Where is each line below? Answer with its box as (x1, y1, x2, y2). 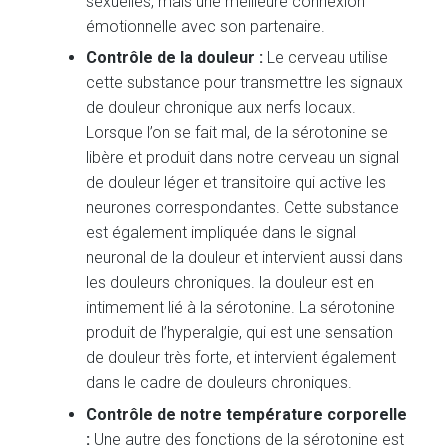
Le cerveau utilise (263, 48, 389, 68)
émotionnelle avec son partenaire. (86, 16, 326, 36)
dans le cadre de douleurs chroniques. (86, 373, 353, 393)
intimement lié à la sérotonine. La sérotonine (86, 298, 396, 318)
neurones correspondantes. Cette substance (86, 198, 400, 218)
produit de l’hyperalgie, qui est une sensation (86, 323, 394, 343)
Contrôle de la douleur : (86, 48, 264, 68)
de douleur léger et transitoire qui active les (86, 173, 387, 193)
